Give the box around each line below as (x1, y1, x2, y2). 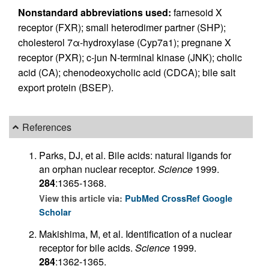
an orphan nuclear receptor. (39, 162, 158, 176)
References (22, 120, 72, 134)
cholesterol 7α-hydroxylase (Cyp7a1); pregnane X (18, 35, 231, 50)
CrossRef (162, 192, 202, 204)
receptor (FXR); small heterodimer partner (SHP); (18, 20, 226, 35)
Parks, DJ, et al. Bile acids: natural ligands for (39, 148, 231, 162)
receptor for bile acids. (39, 240, 135, 255)
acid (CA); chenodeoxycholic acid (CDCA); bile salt (18, 65, 235, 80)
